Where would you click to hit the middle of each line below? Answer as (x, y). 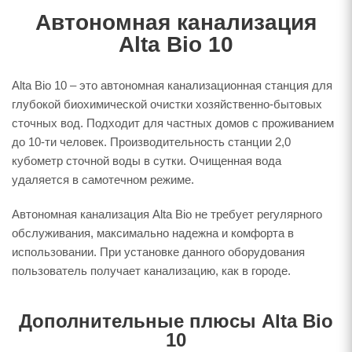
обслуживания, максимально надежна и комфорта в (153, 233)
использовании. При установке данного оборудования (158, 252)
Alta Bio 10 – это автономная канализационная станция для (172, 85)
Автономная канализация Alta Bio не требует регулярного (167, 214)
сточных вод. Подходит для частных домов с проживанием (173, 123)
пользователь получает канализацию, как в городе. (151, 271)
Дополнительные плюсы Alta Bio (176, 321)
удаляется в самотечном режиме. (103, 180)
